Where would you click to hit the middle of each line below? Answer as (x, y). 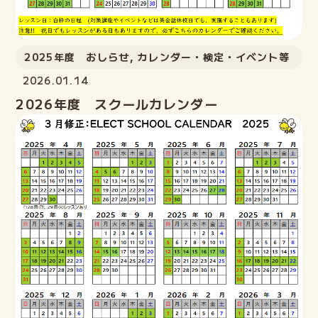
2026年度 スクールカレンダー (117, 103)
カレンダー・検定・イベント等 (214, 56)
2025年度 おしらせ (77, 56)
